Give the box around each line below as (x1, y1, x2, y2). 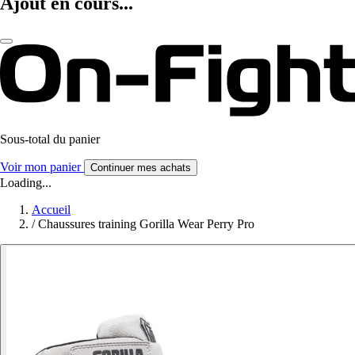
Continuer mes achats (90, 162, 191, 174)
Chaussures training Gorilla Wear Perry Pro (38, 217, 254, 231)
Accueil (32, 203, 71, 217)
